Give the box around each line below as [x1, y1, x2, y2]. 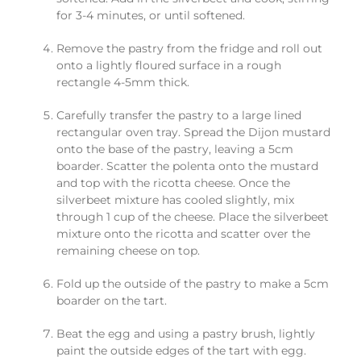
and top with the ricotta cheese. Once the [56, 176, 290, 191]
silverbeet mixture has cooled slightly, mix [56, 193, 294, 208]
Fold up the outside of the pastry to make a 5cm [56, 276, 329, 292]
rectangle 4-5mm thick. [56, 75, 189, 90]
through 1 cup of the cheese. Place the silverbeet [56, 210, 329, 225]
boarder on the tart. [56, 293, 167, 309]
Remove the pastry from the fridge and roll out [56, 41, 322, 56]
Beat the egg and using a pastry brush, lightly [56, 326, 315, 342]
